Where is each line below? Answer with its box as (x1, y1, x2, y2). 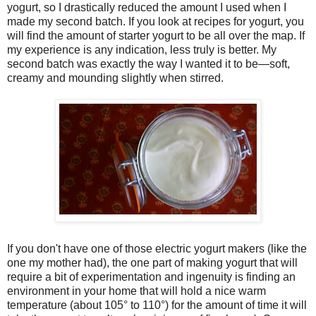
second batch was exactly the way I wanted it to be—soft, (7, 57, 290, 70)
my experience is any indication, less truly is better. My (7, 43, 276, 56)
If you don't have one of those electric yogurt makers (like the (7, 242, 307, 255)
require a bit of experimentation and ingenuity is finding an (7, 270, 296, 283)
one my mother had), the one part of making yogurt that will (7, 256, 298, 269)
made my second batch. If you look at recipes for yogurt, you (7, 15, 304, 28)
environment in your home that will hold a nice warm (7, 284, 266, 297)
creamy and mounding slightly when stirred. (7, 71, 224, 84)
